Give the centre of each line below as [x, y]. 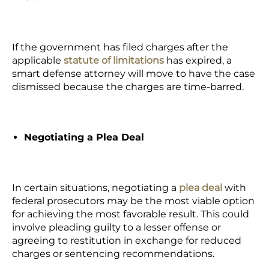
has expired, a [198, 60]
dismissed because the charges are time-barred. [128, 87]
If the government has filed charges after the [120, 47]
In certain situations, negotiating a [95, 188]
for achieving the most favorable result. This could [131, 214]
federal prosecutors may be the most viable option [133, 201]
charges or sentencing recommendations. [113, 254]
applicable [38, 60]
